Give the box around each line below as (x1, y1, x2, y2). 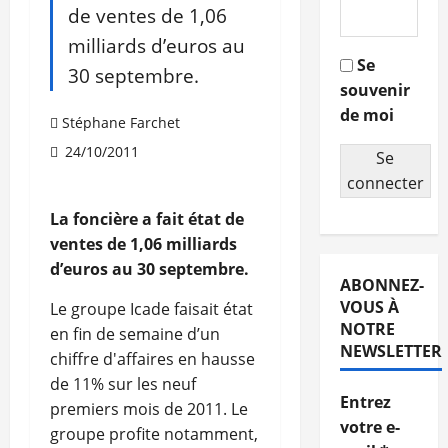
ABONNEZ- (339, 274, 424, 297)
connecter (346, 172, 424, 195)
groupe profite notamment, (50, 423, 258, 446)
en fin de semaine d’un (50, 323, 220, 346)
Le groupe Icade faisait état (50, 298, 253, 321)
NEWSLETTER (339, 340, 442, 363)
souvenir (339, 79, 410, 102)
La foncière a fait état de (50, 208, 244, 231)
